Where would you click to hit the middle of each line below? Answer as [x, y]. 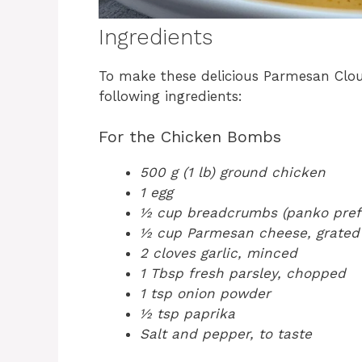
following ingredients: [170, 96]
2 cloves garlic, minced [219, 253]
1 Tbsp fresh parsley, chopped [243, 274]
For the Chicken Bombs [190, 137]
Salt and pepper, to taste [226, 334]
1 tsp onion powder [205, 294]
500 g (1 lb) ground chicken [233, 173]
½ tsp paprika [187, 314]
